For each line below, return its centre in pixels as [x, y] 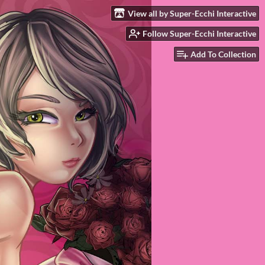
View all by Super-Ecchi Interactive [192, 13]
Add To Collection [223, 54]
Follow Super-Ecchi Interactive [199, 34]
